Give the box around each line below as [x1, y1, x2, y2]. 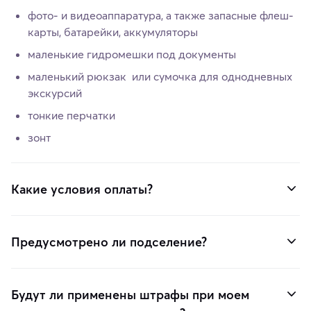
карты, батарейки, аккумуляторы [28, 25, 198, 40]
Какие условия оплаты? [11, 181, 153, 198]
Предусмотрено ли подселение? [11, 234, 207, 251]
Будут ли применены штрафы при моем [11, 287, 249, 303]
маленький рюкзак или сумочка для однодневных [28, 69, 292, 84]
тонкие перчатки [28, 108, 115, 123]
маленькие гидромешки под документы [28, 47, 236, 62]
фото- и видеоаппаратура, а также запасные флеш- [28, 8, 294, 23]
